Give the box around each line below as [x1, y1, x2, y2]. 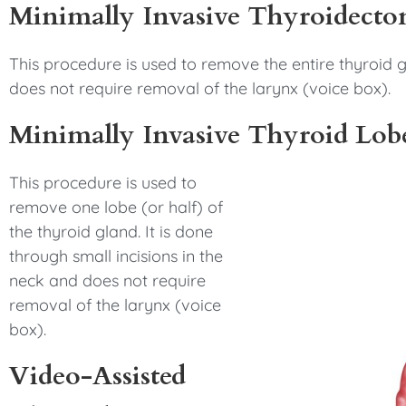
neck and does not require [9, 270, 206, 291]
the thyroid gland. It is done [9, 221, 213, 242]
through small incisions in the [9, 246, 223, 266]
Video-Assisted [9, 358, 186, 394]
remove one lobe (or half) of [9, 197, 223, 217]
